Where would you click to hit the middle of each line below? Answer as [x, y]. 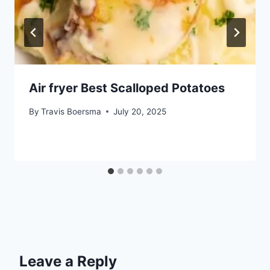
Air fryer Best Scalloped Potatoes [127, 88]
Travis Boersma [71, 111]
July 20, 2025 [140, 111]
